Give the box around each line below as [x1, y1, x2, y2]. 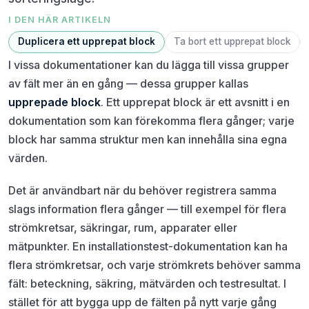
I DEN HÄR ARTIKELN [8, 14, 112, 25]
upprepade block [8, 94, 101, 109]
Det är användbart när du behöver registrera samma [8, 183, 277, 197]
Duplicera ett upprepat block [17, 36, 155, 48]
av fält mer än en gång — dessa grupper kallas [8, 76, 248, 90]
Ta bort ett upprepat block [174, 36, 291, 48]
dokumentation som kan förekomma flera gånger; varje [8, 113, 295, 128]
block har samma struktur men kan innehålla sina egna [8, 132, 287, 146]
